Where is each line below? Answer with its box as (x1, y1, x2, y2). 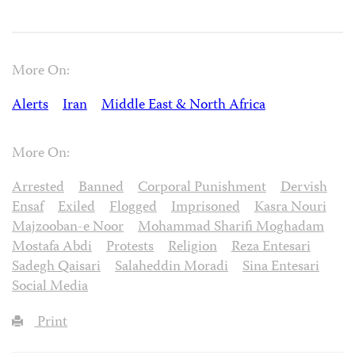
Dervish (280, 176, 327, 200)
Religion (167, 235, 217, 259)
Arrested (12, 176, 64, 200)
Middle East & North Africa (101, 94, 265, 117)
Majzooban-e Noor (12, 216, 124, 239)
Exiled (57, 196, 95, 219)
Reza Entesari (231, 235, 311, 259)
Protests (105, 235, 154, 259)
